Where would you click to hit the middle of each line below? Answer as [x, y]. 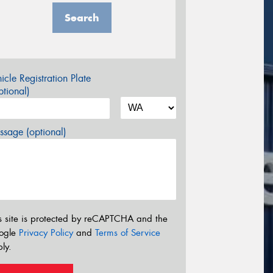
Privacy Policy [46, 232]
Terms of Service [128, 232]
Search [82, 18]
